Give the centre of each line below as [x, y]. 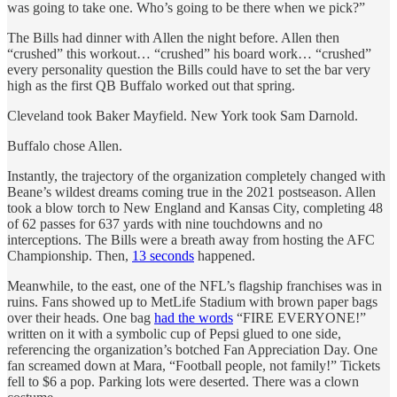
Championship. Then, [70, 255]
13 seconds [163, 255]
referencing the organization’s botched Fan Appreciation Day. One [192, 349]
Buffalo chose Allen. [65, 145]
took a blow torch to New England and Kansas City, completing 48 [195, 207]
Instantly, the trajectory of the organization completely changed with [196, 175]
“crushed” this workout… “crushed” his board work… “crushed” [189, 53]
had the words [194, 317]
